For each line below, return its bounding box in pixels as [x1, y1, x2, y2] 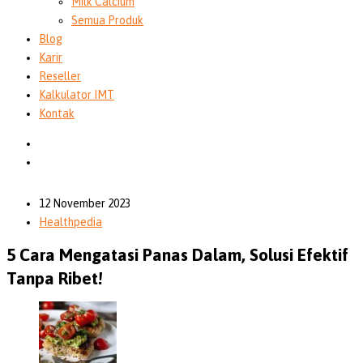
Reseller [39, 70, 81, 83]
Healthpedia [39, 216, 102, 228]
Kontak [39, 107, 75, 120]
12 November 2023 [39, 197, 130, 210]
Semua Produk [71, 14, 143, 27]
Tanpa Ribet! [6, 268, 103, 288]
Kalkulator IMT [39, 88, 114, 101]
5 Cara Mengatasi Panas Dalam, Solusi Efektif [6, 245, 348, 264]
